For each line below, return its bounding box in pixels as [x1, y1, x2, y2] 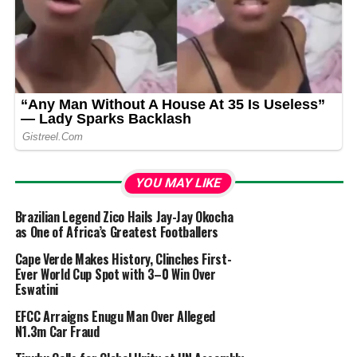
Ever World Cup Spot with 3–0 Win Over [14, 265, 216, 284]
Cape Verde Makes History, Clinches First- [14, 249, 232, 269]
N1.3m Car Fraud [14, 322, 100, 342]
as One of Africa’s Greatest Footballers [14, 222, 219, 242]
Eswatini [14, 280, 59, 300]
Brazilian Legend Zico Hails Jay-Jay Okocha [14, 207, 233, 227]
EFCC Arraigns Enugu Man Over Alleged [14, 307, 216, 327]
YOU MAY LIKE [134, 175, 224, 191]
